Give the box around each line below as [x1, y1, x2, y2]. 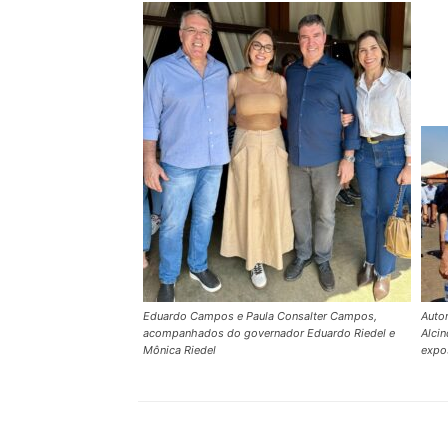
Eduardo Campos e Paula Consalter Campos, [143, 309, 377, 323]
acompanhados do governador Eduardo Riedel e [143, 326, 395, 340]
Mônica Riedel [143, 343, 216, 357]
